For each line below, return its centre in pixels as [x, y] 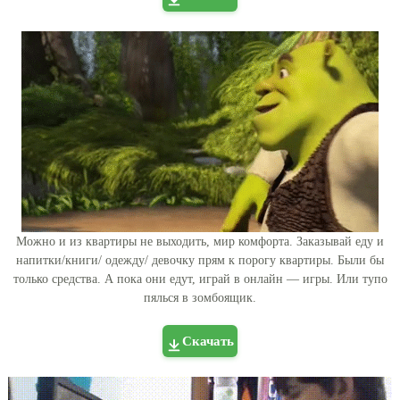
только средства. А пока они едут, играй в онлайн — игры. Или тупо [200, 279]
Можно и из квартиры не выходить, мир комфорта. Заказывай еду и [200, 241]
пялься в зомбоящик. [200, 297]
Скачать [208, 341]
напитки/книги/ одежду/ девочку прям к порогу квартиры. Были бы [200, 260]
